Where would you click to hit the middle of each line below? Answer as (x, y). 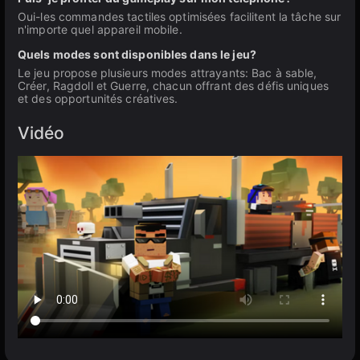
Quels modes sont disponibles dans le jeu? (137, 54)
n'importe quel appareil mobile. (100, 29)
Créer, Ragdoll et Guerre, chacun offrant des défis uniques (173, 86)
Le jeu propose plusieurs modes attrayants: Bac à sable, (168, 73)
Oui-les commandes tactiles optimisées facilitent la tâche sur (180, 16)
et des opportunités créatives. (98, 98)
